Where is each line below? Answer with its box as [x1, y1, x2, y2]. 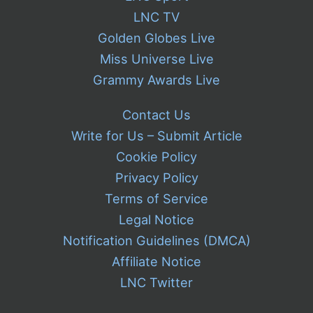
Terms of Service [105, 191, 208, 207]
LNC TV [133, 9, 180, 25]
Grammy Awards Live [93, 72, 220, 88]
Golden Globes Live [98, 30, 215, 46]
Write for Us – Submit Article [71, 128, 242, 144]
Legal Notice [119, 212, 194, 228]
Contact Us [122, 107, 191, 123]
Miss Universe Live [99, 51, 214, 67]
